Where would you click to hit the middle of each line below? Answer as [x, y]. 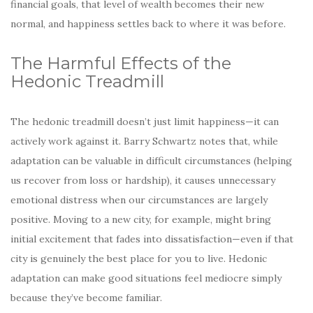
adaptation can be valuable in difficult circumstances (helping [151, 160]
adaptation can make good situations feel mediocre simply [146, 278]
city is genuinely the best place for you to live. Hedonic [139, 258]
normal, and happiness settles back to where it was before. [148, 23]
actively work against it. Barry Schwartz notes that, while [144, 141]
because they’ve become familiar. [86, 297]
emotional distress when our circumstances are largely [139, 199]
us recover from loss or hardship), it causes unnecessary [143, 180]
